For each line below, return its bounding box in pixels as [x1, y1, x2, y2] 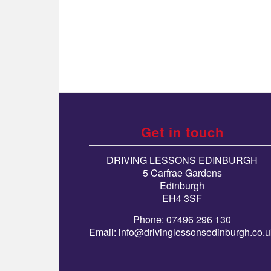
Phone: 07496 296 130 [133, 212, 231, 226]
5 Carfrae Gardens [142, 166, 222, 180]
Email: [89, 224, 119, 239]
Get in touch [140, 122, 224, 142]
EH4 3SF [162, 191, 202, 206]
